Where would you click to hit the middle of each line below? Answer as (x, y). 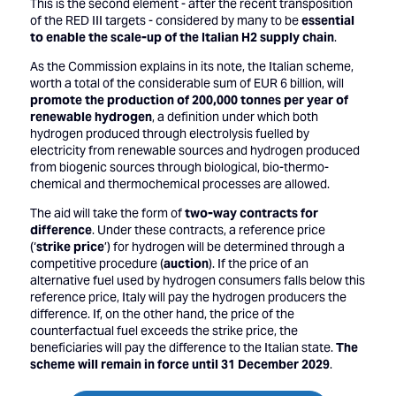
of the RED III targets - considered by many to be (165, 21)
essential (327, 21)
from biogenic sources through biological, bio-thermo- (179, 168)
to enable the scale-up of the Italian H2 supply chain (182, 38)
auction (186, 264)
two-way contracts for (251, 213)
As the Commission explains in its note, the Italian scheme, (191, 67)
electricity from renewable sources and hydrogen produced (194, 151)
